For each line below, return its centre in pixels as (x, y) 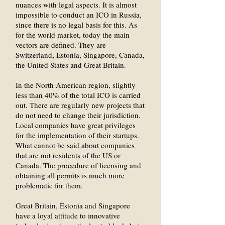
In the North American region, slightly (76, 85)
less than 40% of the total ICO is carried (78, 95)
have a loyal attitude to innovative (68, 215)
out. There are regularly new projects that (80, 105)
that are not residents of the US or (68, 155)
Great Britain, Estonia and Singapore (73, 205)
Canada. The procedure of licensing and (78, 165)
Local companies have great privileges (76, 125)
